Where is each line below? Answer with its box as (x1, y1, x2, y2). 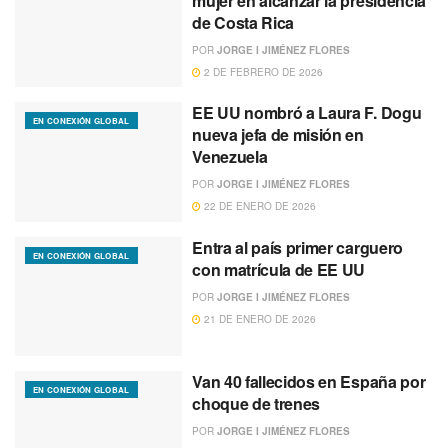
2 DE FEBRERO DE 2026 (201, 64, 324, 79)
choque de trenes (192, 392, 321, 416)
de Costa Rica (192, 10, 295, 34)
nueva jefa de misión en (192, 123, 364, 147)
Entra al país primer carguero (192, 235, 403, 259)
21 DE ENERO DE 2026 (201, 311, 317, 326)
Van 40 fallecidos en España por (192, 370, 426, 394)
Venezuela (192, 145, 268, 169)
